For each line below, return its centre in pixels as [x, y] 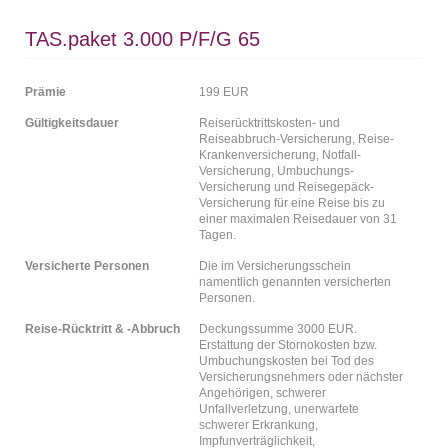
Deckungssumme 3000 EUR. [278, 329]
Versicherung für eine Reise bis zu [292, 203]
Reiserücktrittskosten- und [269, 123]
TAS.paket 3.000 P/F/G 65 [142, 39]
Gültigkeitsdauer [72, 123]
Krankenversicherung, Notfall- [280, 155]
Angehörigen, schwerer [262, 393]
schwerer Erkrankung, [258, 425]
